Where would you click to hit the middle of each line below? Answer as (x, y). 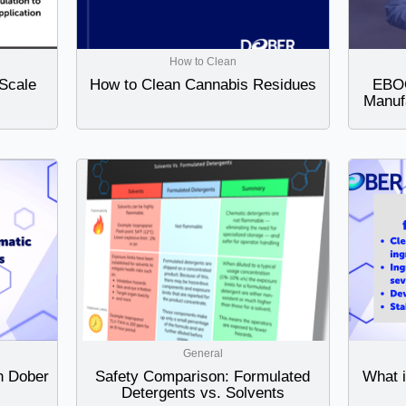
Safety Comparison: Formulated (203, 377)
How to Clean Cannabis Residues (203, 85)
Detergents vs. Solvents (203, 393)
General (203, 354)
